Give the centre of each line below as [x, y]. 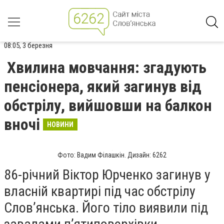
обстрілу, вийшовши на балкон [108, 105]
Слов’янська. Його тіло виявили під [106, 208]
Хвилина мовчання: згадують [107, 67]
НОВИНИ [60, 124]
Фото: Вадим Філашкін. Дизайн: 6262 [112, 155]
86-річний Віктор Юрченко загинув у [107, 175]
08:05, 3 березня [28, 45]
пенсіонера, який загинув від [103, 86]
